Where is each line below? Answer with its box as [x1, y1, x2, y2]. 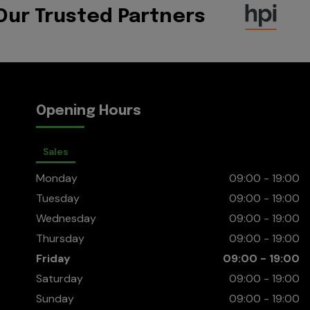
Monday [36, 170, 78, 185]
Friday [36, 250, 71, 266]
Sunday [36, 291, 75, 306]
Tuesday [36, 190, 80, 206]
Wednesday [36, 210, 97, 226]
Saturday [36, 271, 84, 286]
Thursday [36, 230, 85, 246]
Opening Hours [36, 103, 142, 118]
